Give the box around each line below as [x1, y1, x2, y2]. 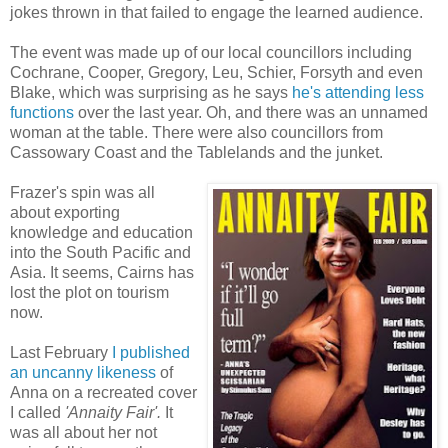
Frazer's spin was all [10, 183, 155, 201]
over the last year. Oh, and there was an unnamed [74, 103, 428, 121]
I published [112, 343, 190, 361]
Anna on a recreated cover [10, 383, 197, 401]
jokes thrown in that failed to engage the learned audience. [10, 3, 423, 21]
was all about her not [10, 423, 157, 441]
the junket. [306, 143, 383, 161]
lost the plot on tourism [10, 283, 169, 301]
